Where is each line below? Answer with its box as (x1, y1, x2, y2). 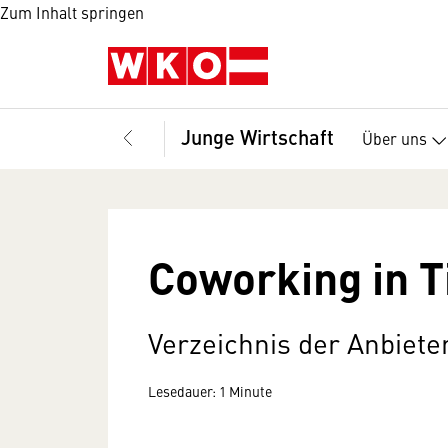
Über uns (362, 126, 427, 149)
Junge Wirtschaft (181, 122, 334, 151)
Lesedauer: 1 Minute (148, 381, 272, 401)
